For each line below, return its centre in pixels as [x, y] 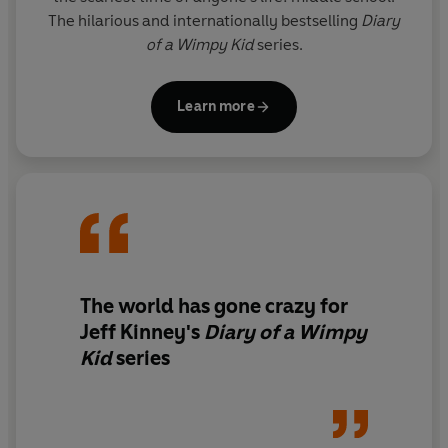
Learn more [216, 106]
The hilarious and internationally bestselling [204, 20]
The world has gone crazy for [214, 306]
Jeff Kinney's [142, 332]
